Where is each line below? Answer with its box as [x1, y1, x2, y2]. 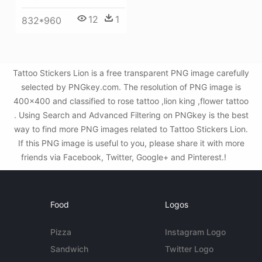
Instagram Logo [164, 227, 226, 237]
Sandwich [50, 244, 89, 254]
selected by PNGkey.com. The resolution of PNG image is [21, 82, 241, 92]
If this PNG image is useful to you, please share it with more [18, 138, 244, 149]
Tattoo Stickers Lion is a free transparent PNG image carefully [13, 68, 249, 78]
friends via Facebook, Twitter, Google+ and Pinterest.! [20, 152, 229, 163]
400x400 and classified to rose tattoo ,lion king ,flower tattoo [13, 96, 249, 106]
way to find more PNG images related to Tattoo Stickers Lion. [14, 124, 248, 135]
